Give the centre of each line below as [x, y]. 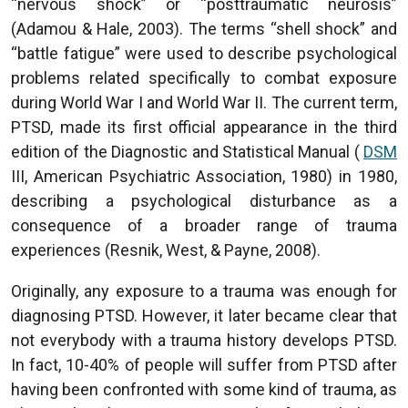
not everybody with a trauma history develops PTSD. [204, 340]
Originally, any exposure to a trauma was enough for [204, 291]
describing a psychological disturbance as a [204, 200]
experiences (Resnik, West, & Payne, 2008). [166, 250]
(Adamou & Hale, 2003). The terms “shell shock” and [204, 28]
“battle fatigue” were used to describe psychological [204, 53]
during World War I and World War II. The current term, [204, 102]
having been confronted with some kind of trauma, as [204, 389]
